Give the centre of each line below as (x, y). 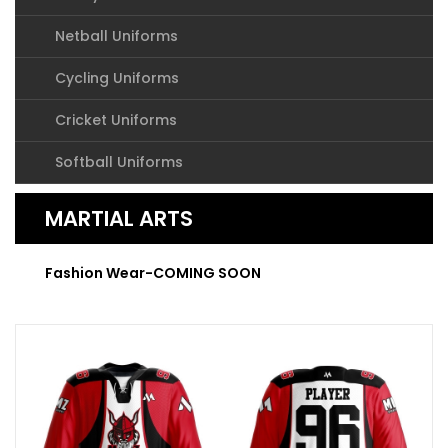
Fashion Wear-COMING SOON (153, 273)
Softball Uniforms (119, 162)
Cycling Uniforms (117, 78)
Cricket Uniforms (116, 120)
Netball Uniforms (116, 36)
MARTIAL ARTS (119, 218)
